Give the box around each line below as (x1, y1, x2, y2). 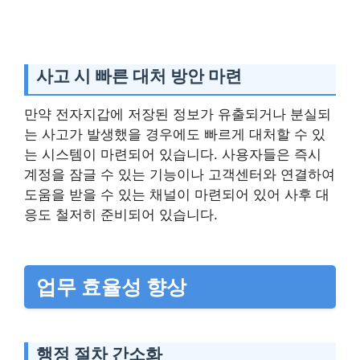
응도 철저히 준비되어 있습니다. (24, 206, 218, 223)
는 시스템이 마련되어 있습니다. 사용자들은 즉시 (24, 145, 321, 162)
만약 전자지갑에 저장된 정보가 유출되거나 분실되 (24, 105, 331, 122)
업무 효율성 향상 (36, 274, 186, 299)
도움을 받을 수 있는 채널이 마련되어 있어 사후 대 (24, 186, 329, 202)
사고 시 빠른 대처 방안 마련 (36, 66, 242, 87)
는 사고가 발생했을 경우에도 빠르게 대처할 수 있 (24, 125, 325, 142)
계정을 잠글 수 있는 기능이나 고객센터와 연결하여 (24, 166, 335, 182)
